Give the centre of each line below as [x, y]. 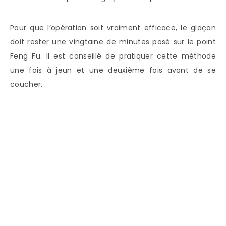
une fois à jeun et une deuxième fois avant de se [113, 70]
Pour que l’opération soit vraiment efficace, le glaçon [113, 28]
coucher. [26, 84]
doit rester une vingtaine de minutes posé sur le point [113, 42]
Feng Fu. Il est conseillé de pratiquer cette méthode [113, 56]
